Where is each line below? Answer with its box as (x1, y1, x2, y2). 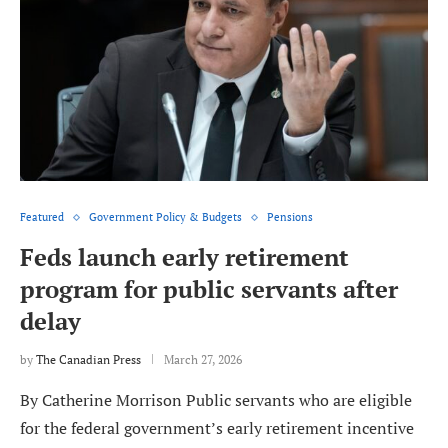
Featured (20, 210, 64, 225)
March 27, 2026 (164, 352, 242, 368)
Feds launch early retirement (20, 241, 349, 274)
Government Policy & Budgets (89, 210, 242, 225)
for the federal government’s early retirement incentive (20, 417, 414, 440)
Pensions (267, 210, 313, 225)
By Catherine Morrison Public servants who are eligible (20, 389, 412, 412)
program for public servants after (20, 273, 398, 306)
